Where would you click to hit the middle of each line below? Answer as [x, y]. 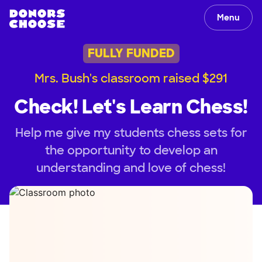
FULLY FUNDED [131, 54]
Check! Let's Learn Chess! [131, 107]
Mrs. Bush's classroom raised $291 [131, 78]
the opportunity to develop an [131, 150]
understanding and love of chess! [131, 168]
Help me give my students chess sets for [131, 132]
